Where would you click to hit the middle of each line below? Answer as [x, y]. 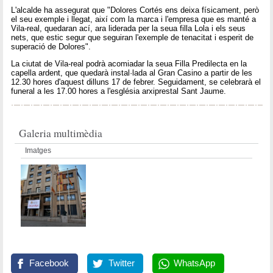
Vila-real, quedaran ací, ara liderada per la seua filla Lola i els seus [129, 29]
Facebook [49, 264]
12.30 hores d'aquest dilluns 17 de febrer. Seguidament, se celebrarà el [136, 82]
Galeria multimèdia [61, 133]
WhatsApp [194, 264]
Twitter [121, 264]
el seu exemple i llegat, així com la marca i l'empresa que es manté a [134, 19]
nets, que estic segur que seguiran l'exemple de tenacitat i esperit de [133, 38]
